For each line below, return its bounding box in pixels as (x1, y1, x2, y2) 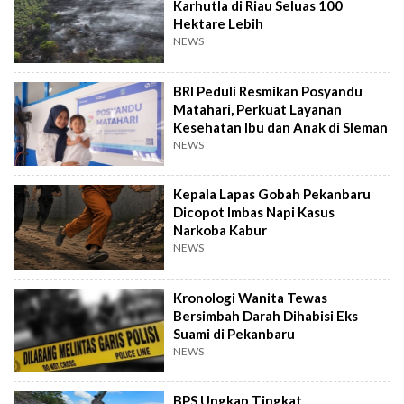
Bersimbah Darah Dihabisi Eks (173, 307, 359, 324)
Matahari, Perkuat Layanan (173, 100, 343, 117)
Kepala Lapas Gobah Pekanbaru (173, 186, 372, 203)
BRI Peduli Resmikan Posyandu (173, 82, 363, 99)
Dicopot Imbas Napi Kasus (173, 204, 335, 221)
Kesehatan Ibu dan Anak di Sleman (173, 118, 389, 135)
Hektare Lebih (173, 14, 264, 32)
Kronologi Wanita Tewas (173, 289, 328, 306)
